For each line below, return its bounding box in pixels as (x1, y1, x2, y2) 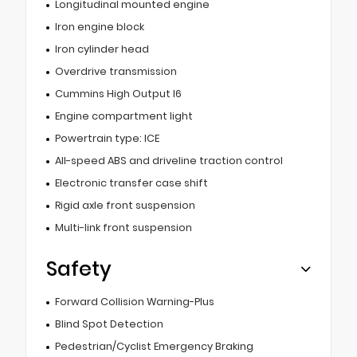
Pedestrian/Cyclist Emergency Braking (54, 339, 253, 354)
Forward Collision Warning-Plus (54, 295, 214, 309)
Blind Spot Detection (54, 317, 163, 331)
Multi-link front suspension (54, 221, 192, 235)
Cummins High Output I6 (54, 87, 182, 101)
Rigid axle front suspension (54, 198, 195, 213)
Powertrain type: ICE (54, 131, 159, 146)
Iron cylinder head (54, 42, 149, 57)
